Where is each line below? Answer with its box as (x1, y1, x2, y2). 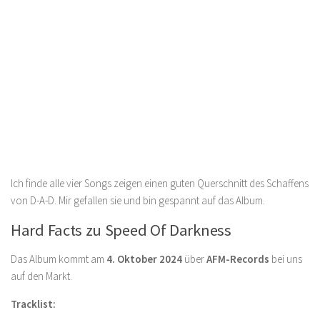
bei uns (269, 251, 302, 266)
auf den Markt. (11, 269, 72, 283)
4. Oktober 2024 (106, 251, 182, 266)
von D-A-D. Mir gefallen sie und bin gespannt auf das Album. (11, 193, 265, 207)
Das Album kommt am (11, 251, 106, 266)
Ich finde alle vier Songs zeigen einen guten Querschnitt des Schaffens (11, 176, 309, 190)
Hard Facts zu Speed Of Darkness (11, 219, 231, 240)
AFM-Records (206, 251, 269, 266)
